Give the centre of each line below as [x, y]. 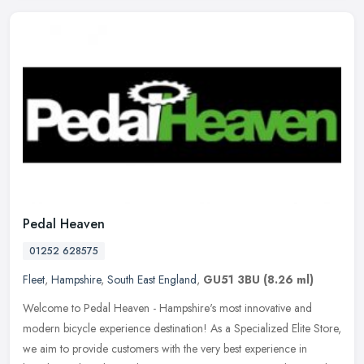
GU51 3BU [232, 280]
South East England [152, 280]
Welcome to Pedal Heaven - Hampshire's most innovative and [167, 308]
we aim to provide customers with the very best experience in [165, 349]
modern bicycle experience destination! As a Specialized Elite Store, [182, 329]
